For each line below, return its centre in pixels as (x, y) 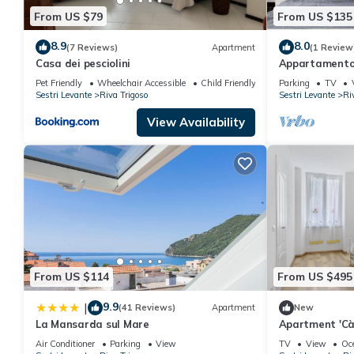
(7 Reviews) (92, 47)
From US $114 (72, 277)
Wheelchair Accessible (141, 83)
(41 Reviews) (147, 308)
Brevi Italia (307, 78)
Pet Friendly (59, 83)
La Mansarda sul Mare (92, 324)
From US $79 (68, 16)
